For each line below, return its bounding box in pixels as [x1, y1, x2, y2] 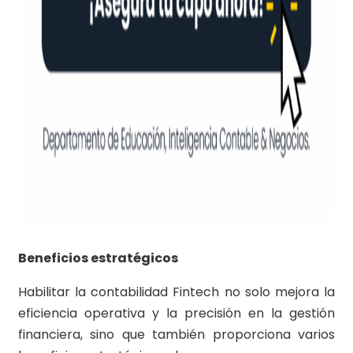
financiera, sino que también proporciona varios [18, 325, 335, 344]
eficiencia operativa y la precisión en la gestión [18, 304, 335, 323]
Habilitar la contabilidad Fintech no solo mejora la [18, 283, 335, 302]
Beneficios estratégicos [18, 249, 178, 268]
